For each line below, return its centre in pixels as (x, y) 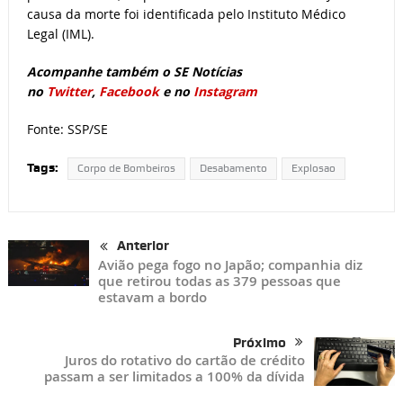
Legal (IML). (60, 34)
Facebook (129, 92)
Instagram (225, 92)
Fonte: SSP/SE (67, 130)
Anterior (143, 246)
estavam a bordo (152, 297)
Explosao (313, 169)
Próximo (260, 342)
